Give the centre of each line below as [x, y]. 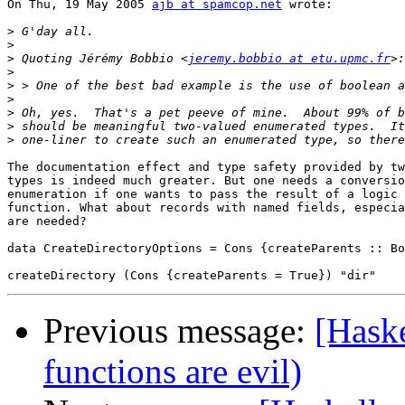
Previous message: [179, 331]
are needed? [47, 221]
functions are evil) [173, 372]
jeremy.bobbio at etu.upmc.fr [289, 59]
